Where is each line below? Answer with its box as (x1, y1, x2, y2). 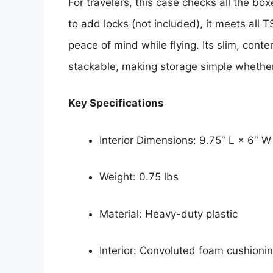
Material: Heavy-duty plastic (99, 207, 238, 220)
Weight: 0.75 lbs (99, 171, 179, 183)
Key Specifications (68, 97, 164, 110)
